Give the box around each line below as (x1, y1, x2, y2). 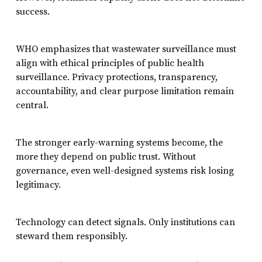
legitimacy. (15, 178, 61, 191)
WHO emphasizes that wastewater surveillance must (15, 43, 236, 55)
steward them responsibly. (15, 230, 127, 242)
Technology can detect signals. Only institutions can (15, 216, 235, 228)
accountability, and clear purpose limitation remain (15, 85, 234, 97)
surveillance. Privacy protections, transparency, (15, 71, 218, 83)
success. (15, 5, 50, 18)
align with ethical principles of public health (15, 57, 204, 69)
